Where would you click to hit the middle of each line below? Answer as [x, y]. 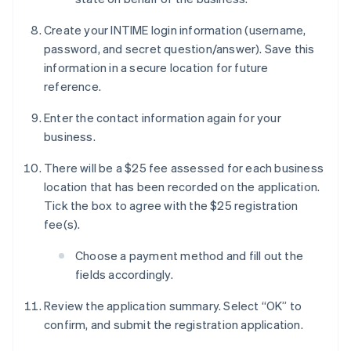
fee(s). [62, 224]
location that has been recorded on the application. [182, 187]
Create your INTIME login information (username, [175, 30]
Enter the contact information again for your [163, 118]
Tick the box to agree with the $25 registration [171, 206]
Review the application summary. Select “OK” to [173, 306]
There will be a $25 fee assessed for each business [184, 168]
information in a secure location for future [156, 68]
